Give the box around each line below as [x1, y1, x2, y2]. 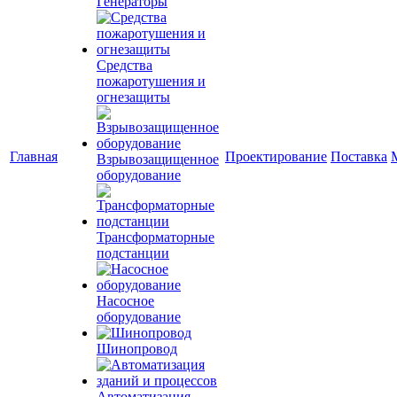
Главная [10, 149, 58, 164]
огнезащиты [97, 90, 170, 105]
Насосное [97, 293, 154, 308]
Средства [97, 58, 152, 73]
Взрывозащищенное [97, 152, 219, 167]
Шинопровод [97, 341, 177, 356]
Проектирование [225, 149, 327, 164]
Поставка [331, 149, 387, 164]
